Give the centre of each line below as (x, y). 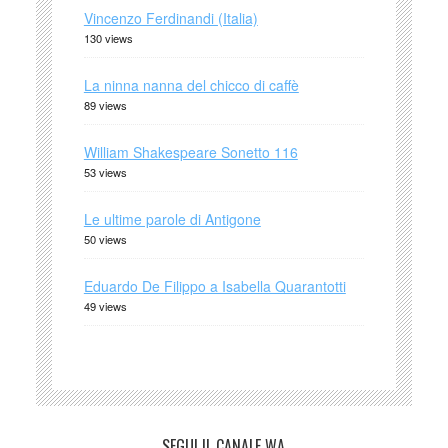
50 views (105, 239)
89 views (105, 105)
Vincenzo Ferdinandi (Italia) (170, 18)
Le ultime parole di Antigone (172, 219)
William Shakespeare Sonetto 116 (190, 152)
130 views (108, 38)
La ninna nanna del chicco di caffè (191, 85)
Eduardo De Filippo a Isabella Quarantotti (214, 286)
